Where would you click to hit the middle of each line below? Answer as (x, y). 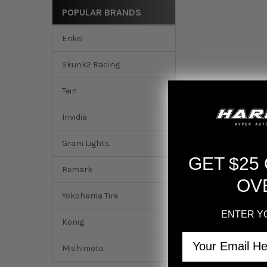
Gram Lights (86, 144)
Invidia (74, 117)
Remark (77, 170)
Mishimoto (83, 249)
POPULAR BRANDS (101, 12)
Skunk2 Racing (91, 65)
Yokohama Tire (90, 196)
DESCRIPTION (235, 237)
